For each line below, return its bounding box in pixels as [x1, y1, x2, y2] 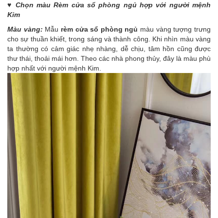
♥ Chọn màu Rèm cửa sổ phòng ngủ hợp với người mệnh [7, 1, 211, 9]
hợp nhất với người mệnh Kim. [7, 64, 101, 73]
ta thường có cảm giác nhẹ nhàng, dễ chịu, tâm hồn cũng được [7, 45, 211, 53]
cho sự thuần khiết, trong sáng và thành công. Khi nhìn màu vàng [7, 35, 211, 43]
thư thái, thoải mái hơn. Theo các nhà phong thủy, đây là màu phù [7, 54, 211, 63]
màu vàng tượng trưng [138, 25, 211, 34]
